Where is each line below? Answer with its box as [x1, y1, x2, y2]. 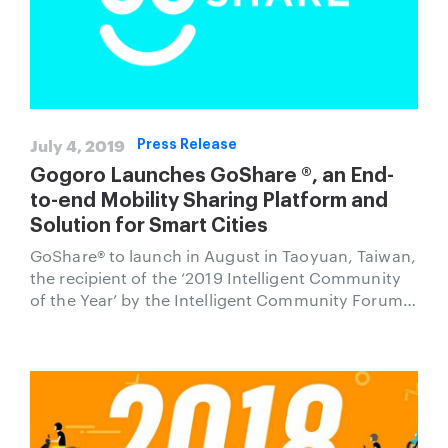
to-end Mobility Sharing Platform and [30, 190, 388, 211]
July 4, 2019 [30, 132, 125, 156]
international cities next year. [30, 332, 254, 354]
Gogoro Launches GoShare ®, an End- [30, 165, 394, 186]
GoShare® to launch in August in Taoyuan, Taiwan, [30, 244, 416, 266]
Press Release [137, 137, 237, 151]
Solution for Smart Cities [30, 215, 268, 236]
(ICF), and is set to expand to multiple [30, 310, 318, 332]
